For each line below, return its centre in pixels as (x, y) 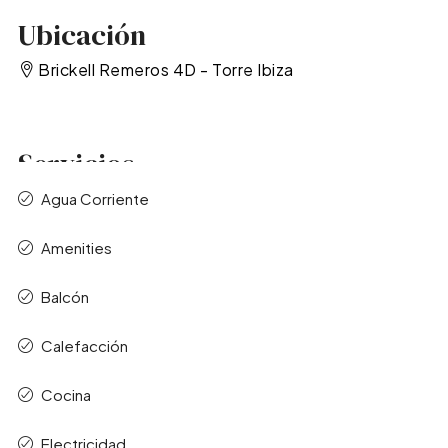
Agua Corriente (94, 199)
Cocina (65, 395)
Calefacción (84, 346)
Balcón (64, 297)
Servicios (76, 164)
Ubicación (81, 34)
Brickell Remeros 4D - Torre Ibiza (166, 69)
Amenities (76, 248)
